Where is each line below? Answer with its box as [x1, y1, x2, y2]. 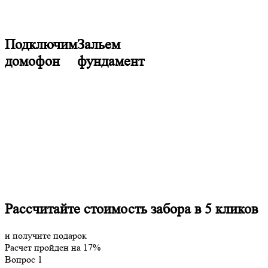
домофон [5, 53, 60, 70]
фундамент [77, 53, 144, 70]
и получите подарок [5, 230, 87, 242]
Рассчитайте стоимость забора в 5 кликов [5, 201, 258, 218]
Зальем [77, 36, 120, 53]
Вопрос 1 [5, 254, 42, 266]
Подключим [5, 36, 77, 53]
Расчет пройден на [5, 242, 83, 254]
